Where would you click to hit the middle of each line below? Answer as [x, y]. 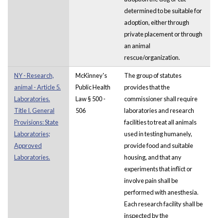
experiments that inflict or [158, 169]
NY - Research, [34, 75]
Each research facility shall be [163, 204]
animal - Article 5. [37, 87]
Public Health [93, 87]
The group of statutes [153, 75]
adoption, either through [156, 22]
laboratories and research [159, 110]
